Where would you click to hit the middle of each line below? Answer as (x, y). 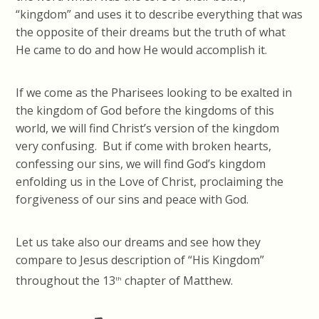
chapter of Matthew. (178, 281)
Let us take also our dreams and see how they (138, 242)
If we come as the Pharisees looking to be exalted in (154, 93)
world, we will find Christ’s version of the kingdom (148, 129)
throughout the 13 (66, 281)
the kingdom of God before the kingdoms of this (145, 111)
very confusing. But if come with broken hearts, (144, 146)
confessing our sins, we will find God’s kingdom (141, 164)
